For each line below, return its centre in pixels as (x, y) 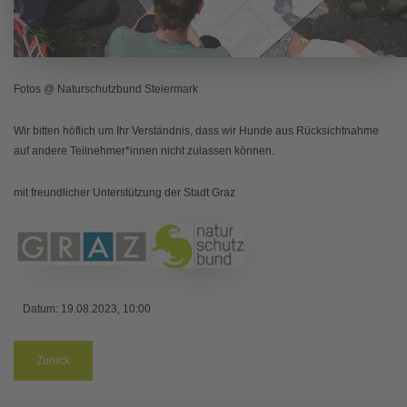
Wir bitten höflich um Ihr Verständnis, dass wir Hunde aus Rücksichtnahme (196, 131)
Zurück (53, 361)
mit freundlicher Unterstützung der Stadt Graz (124, 193)
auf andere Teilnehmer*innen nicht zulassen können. (144, 151)
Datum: (42, 309)
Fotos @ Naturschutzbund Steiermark (106, 89)
